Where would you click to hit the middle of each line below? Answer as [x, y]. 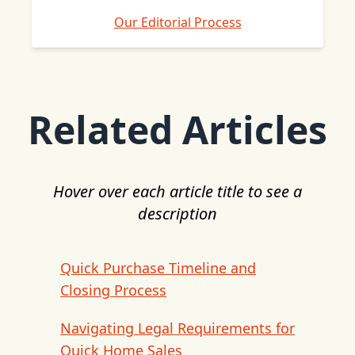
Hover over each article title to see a [177, 191]
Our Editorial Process [177, 22]
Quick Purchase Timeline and [158, 268]
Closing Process [113, 290]
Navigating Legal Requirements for [177, 328]
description [177, 214]
